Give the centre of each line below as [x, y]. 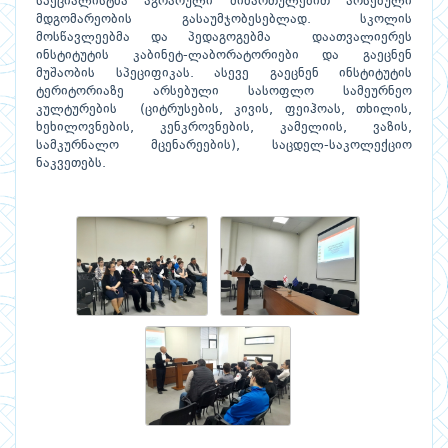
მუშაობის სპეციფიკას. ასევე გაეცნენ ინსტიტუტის [224, 74]
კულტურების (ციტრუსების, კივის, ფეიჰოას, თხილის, [224, 110]
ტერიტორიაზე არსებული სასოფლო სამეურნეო [224, 92]
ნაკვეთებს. [71, 164]
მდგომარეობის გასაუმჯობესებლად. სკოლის [224, 20]
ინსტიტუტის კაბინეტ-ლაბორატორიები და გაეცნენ [224, 56]
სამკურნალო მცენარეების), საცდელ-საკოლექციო [224, 146]
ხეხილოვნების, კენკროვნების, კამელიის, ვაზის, [224, 128]
